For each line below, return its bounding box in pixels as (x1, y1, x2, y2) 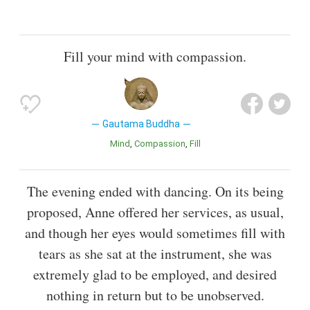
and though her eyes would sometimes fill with (25, 224, 285, 242)
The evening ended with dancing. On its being (26, 182, 284, 201)
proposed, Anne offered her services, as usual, (26, 203, 284, 221)
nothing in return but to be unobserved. (46, 286, 264, 304)
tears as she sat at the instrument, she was (38, 244, 272, 263)
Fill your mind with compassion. (64, 46, 246, 66)
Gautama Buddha (102, 118, 180, 129)
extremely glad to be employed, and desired (33, 265, 277, 284)
